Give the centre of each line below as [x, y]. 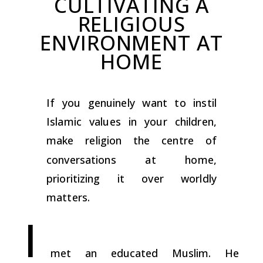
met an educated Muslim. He [145, 253]
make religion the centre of [131, 141]
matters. [68, 197]
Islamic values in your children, [131, 122]
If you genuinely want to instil [131, 103]
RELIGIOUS [131, 24]
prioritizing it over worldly [131, 178]
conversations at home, [131, 159]
